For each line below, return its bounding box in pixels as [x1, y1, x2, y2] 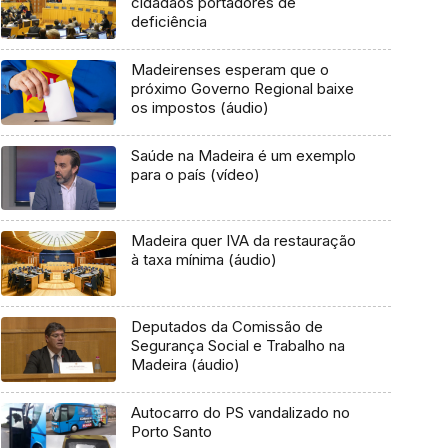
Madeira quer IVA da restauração [130, 231, 356, 251]
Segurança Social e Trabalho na [130, 336, 345, 356]
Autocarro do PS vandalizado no [130, 402, 350, 422]
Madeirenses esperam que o [130, 60, 329, 80]
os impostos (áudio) [130, 98, 269, 118]
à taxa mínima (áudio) [130, 250, 277, 270]
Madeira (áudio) [130, 355, 240, 375]
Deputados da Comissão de [130, 317, 323, 337]
